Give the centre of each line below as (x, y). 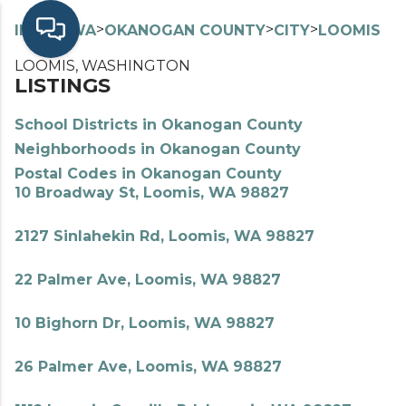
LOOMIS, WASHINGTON (102, 66)
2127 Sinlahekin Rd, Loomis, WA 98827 (164, 236)
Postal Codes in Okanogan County (148, 174)
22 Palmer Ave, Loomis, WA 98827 (148, 280)
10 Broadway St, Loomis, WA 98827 (152, 193)
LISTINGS (63, 86)
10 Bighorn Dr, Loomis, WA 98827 (145, 323)
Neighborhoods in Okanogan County (158, 149)
